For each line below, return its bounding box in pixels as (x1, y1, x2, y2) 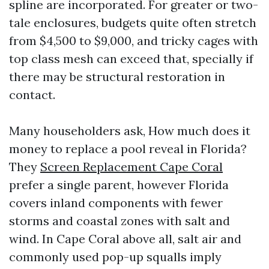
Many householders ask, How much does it (9, 123, 250, 138)
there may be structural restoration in (9, 69, 225, 84)
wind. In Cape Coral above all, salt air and (9, 231, 241, 246)
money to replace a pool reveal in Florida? (9, 141, 247, 156)
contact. (9, 87, 55, 102)
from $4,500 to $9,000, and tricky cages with (9, 33, 258, 48)
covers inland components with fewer (9, 195, 223, 210)
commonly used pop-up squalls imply (9, 249, 222, 264)
